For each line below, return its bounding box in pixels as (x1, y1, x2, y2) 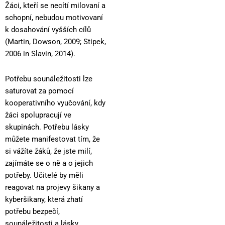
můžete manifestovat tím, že (5, 134, 100, 144)
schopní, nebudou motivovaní (5, 13, 103, 23)
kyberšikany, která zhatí (5, 194, 83, 204)
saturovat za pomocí (5, 86, 74, 95)
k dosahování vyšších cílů (5, 25, 91, 35)
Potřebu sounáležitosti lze (5, 74, 92, 83)
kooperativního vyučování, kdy (5, 98, 105, 107)
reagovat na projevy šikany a (5, 182, 100, 192)
